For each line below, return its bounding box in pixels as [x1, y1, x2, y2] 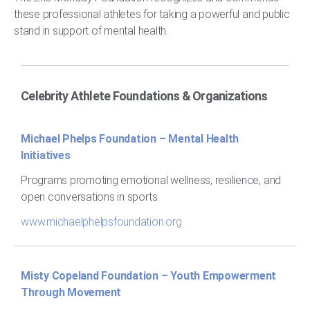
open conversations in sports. [21, 190, 160, 204]
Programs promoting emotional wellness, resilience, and [21, 174, 282, 188]
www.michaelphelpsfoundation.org [21, 215, 182, 229]
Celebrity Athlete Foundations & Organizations [21, 89, 268, 104]
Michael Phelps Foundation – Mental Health [21, 132, 239, 146]
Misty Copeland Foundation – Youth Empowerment [21, 269, 277, 282]
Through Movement [21, 286, 122, 299]
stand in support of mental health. [14, 24, 168, 38]
